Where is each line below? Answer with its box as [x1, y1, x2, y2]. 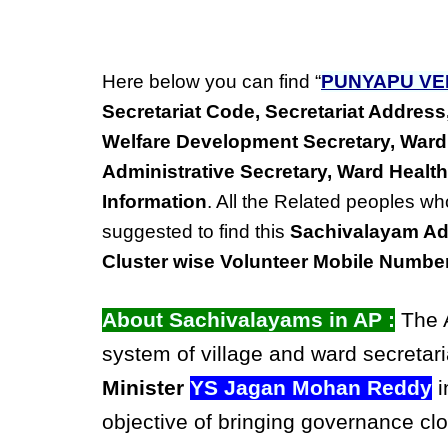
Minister [102, 376, 184, 400]
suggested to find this [102, 221, 290, 242]
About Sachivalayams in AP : [102, 308, 395, 332]
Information [102, 191, 207, 212]
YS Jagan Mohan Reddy [190, 376, 432, 400]
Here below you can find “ [102, 71, 321, 92]
